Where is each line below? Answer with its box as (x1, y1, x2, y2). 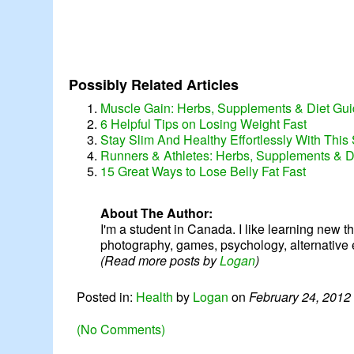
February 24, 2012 (249, 288, 352, 307)
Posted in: (77, 288, 137, 307)
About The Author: (100, 204, 213, 223)
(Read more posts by (100, 251, 220, 270)
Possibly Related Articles (69, 74, 239, 96)
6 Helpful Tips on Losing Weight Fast (100, 115, 307, 134)
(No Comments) (77, 320, 166, 339)
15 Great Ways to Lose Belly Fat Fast (100, 162, 307, 181)
